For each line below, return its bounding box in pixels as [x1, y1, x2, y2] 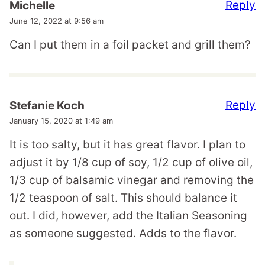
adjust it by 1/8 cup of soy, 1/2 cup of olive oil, [9, 155, 253, 169]
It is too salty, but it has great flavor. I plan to [9, 137, 245, 151]
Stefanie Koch [9, 98, 85, 112]
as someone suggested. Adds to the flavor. [9, 226, 237, 240]
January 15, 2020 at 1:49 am [9, 115, 113, 125]
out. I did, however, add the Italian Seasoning [9, 208, 247, 222]
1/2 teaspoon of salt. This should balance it [9, 190, 237, 205]
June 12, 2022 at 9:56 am [9, 16, 104, 26]
